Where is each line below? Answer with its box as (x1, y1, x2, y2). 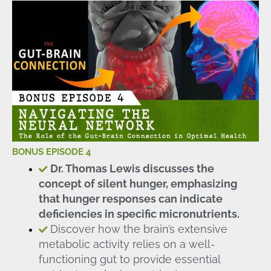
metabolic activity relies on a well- (38, 238, 215, 251)
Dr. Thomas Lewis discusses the (50, 162, 214, 175)
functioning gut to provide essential (38, 253, 220, 266)
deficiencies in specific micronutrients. (38, 207, 240, 221)
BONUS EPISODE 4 (12, 146, 91, 157)
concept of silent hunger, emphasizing (38, 177, 237, 191)
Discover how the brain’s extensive (50, 223, 227, 236)
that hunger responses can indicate (38, 192, 223, 206)
